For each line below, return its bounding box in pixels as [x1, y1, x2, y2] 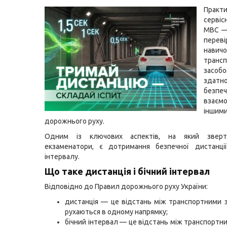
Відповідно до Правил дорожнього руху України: [45, 182, 208, 191]
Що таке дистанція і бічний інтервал [45, 166, 210, 176]
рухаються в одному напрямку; [65, 208, 168, 216]
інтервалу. [45, 153, 80, 161]
